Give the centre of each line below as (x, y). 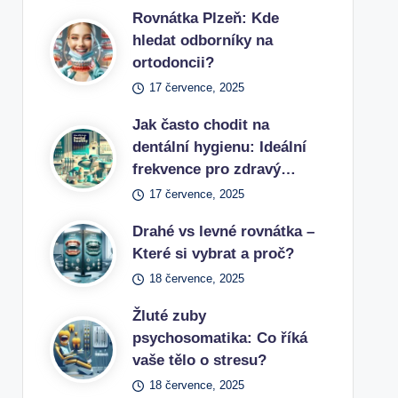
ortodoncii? (173, 63)
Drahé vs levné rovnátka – (223, 231)
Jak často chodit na (200, 125)
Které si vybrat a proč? (213, 254)
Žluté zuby (169, 316)
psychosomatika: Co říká (219, 338)
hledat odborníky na (202, 40)
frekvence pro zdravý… (214, 169)
